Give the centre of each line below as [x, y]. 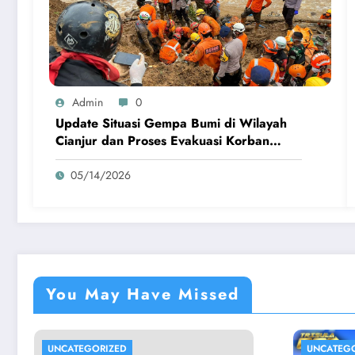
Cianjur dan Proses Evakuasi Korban [162, 140]
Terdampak [88, 158]
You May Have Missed [143, 294]
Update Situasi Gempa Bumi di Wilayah [171, 123]
